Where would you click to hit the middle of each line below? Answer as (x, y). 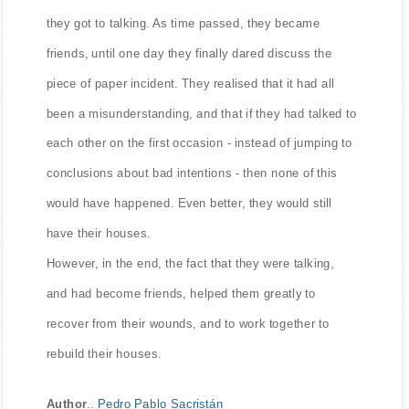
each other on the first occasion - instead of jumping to (199, 143)
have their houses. (98, 233)
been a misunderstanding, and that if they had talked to (201, 113)
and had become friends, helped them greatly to (181, 293)
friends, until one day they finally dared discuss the (189, 53)
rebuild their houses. (104, 353)
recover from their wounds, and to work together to (188, 323)
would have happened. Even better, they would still (189, 203)
